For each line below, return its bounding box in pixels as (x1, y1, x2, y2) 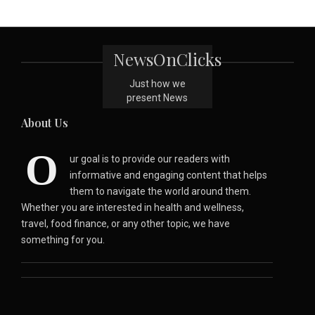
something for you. (21, 233, 105, 245)
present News (127, 91, 188, 103)
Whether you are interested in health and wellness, (21, 201, 244, 213)
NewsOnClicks (113, 47, 222, 70)
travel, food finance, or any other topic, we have (21, 217, 230, 229)
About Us (21, 115, 68, 130)
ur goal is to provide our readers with (70, 153, 230, 165)
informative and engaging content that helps (70, 169, 267, 181)
